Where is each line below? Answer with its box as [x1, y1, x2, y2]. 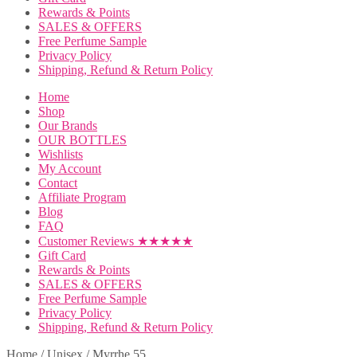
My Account [38, 162, 101, 175]
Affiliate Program [38, 190, 126, 204]
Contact [38, 176, 77, 190]
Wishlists [38, 147, 83, 161]
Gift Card [38, 249, 86, 262]
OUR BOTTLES [38, 133, 127, 147]
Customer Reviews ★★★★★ [38, 234, 193, 248]
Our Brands [38, 119, 97, 132]
